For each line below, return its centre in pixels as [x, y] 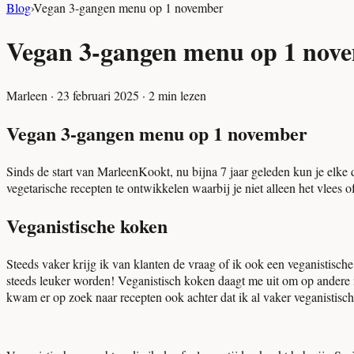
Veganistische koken [87, 225]
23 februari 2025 [98, 95]
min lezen [181, 95]
